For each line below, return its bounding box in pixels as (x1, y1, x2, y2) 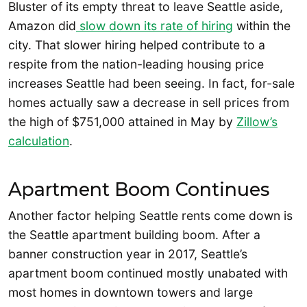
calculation (8, 133, 69, 148)
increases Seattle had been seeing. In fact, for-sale (8, 75, 295, 90)
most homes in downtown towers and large (8, 285, 253, 300)
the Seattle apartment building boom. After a (8, 228, 260, 243)
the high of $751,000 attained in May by (8, 114, 236, 129)
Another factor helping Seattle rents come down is (8, 208, 293, 223)
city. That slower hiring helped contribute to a (8, 37, 265, 52)
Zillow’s (236, 114, 278, 129)
